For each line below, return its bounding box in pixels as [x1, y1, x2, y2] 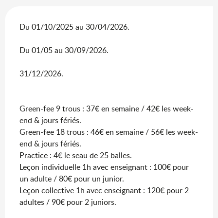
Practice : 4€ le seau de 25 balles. [19, 149, 132, 161]
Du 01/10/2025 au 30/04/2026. [19, 21, 129, 32]
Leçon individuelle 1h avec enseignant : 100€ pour [19, 161, 189, 172]
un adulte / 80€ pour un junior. [19, 173, 124, 184]
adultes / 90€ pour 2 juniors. [19, 196, 116, 207]
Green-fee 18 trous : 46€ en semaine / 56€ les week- [19, 126, 198, 137]
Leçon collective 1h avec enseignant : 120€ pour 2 [19, 184, 189, 196]
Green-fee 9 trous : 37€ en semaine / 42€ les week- [19, 103, 194, 114]
